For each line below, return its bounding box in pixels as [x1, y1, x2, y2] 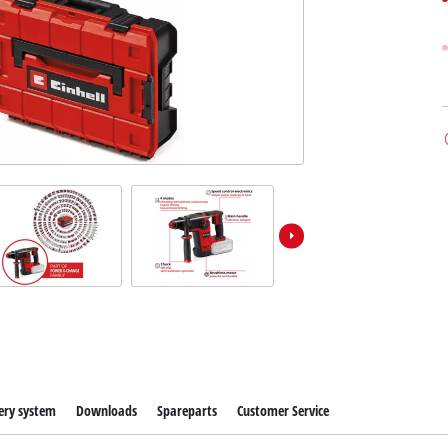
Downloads [75, 401, 137, 421]
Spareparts [156, 401, 217, 421]
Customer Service [237, 401, 330, 421]
